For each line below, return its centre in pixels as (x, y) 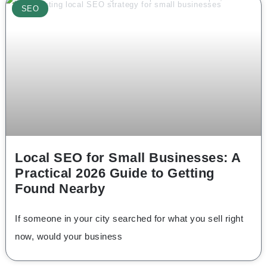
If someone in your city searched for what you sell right (129, 219)
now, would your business (69, 237)
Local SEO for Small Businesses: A (128, 158)
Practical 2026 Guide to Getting (115, 173)
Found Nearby (60, 189)
